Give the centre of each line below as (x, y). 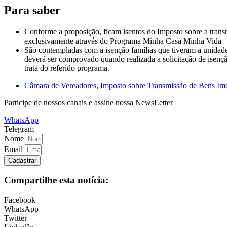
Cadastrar (22, 160)
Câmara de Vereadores (60, 85)
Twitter (15, 218)
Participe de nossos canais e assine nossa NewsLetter (88, 102)
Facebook (20, 200)
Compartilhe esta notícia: (56, 180)
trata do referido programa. (67, 68)
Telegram (19, 129)
